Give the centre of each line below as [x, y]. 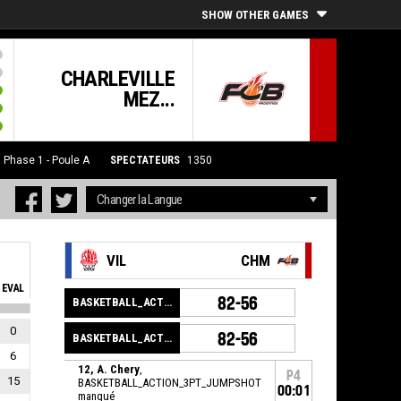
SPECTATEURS [145, 160]
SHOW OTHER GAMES [255, 15]
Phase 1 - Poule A [47, 160]
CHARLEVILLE [117, 79]
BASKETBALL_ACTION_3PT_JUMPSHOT [170, 383]
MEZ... [149, 99]
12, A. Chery [109, 370]
